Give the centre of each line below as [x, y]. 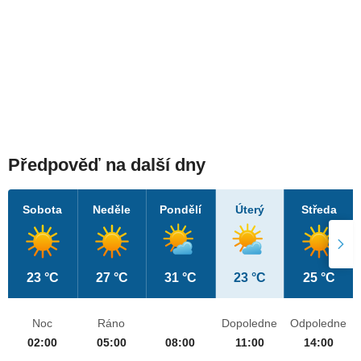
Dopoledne [250, 324]
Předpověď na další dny [107, 165]
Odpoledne [319, 324]
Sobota [43, 210]
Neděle [112, 210]
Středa [319, 210]
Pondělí [181, 210]
